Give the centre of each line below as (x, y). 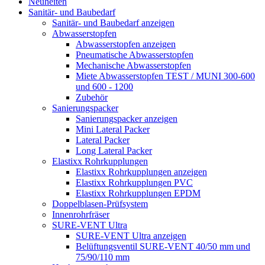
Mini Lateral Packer (113, 129)
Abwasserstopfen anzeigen (126, 44)
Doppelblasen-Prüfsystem (100, 204)
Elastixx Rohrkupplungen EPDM (138, 193)
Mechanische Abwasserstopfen (133, 65)
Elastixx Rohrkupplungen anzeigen (141, 172)
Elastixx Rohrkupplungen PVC (134, 182)
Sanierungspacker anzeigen (127, 119)
